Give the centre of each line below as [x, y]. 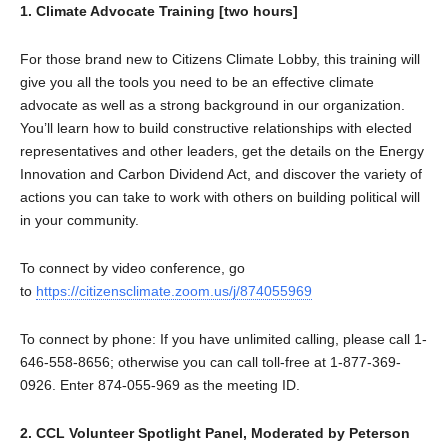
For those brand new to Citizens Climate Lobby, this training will [220, 58]
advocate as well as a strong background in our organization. [212, 104]
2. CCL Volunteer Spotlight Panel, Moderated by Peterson [215, 432]
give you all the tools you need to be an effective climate [197, 81]
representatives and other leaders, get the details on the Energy [222, 150]
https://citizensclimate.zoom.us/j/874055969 [174, 290]
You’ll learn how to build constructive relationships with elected [216, 127]
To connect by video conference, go [132, 267]
